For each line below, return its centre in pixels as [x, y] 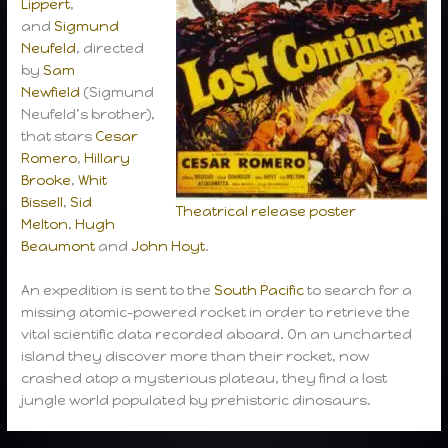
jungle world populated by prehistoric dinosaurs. [196, 399]
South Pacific [259, 289]
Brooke [46, 179]
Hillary [107, 157]
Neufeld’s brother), [88, 113]
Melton [45, 223]
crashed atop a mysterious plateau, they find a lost [204, 377]
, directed [110, 47]
